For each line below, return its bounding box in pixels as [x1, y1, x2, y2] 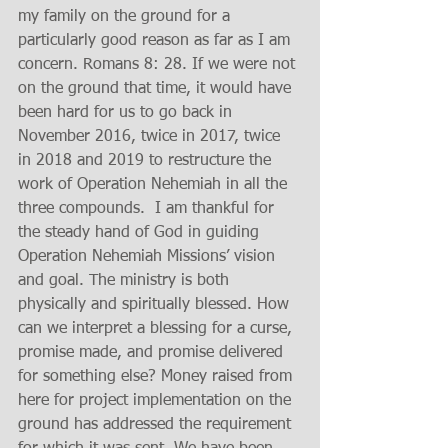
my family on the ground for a [18, 9, 235, 25]
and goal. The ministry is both [18, 273, 234, 289]
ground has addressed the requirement [18, 417, 296, 433]
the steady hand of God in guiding [18, 225, 264, 241]
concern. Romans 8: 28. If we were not [18, 57, 300, 73]
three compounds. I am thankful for [18, 201, 279, 217]
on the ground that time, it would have [18, 81, 296, 97]
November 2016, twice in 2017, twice [18, 129, 285, 145]
